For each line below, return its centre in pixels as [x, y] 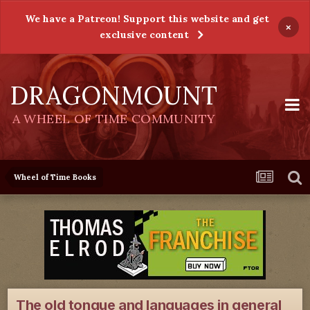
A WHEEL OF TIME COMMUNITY [114, 119]
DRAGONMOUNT [114, 95]
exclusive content [144, 35]
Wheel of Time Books [55, 177]
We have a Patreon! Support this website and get [147, 19]
